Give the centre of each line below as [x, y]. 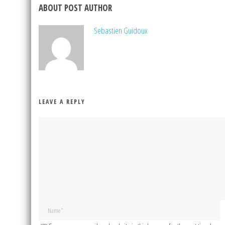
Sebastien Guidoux [121, 31]
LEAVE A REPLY [62, 102]
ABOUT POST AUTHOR [75, 8]
